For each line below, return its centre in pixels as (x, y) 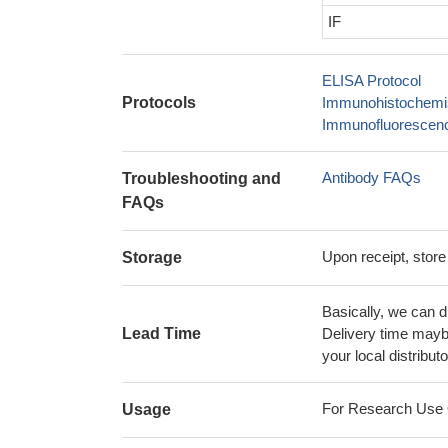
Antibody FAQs (371, 177)
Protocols (159, 102)
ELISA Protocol (371, 80)
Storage (152, 257)
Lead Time (161, 333)
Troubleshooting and (201, 178)
